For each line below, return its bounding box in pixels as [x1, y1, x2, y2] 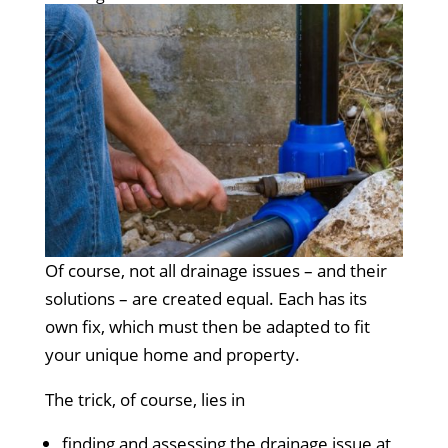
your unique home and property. [44, 342, 300, 366]
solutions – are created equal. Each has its [44, 286, 367, 310]
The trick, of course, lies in [44, 387, 245, 411]
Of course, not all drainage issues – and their [44, 258, 387, 282]
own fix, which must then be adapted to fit [44, 314, 370, 338]
